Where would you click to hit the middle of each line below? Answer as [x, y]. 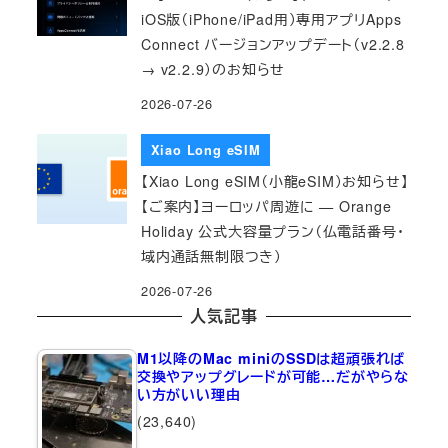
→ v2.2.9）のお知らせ [213, 69]
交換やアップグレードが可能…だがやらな [272, 376]
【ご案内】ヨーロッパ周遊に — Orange [266, 206]
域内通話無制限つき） [212, 256]
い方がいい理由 [188, 394]
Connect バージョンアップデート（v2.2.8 [273, 44]
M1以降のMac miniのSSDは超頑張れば [271, 358]
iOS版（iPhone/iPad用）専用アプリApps [271, 19]
